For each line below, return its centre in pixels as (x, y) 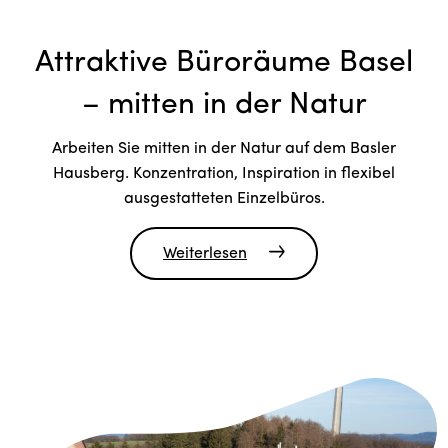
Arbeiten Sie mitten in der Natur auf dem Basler (224, 149)
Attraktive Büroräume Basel (224, 64)
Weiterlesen (205, 254)
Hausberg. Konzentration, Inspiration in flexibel (224, 174)
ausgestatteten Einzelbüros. (224, 199)
